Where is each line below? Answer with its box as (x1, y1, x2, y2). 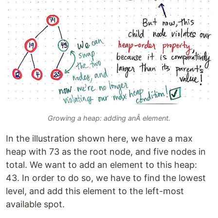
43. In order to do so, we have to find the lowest (6, 173, 206, 183)
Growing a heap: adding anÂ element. (48, 114, 170, 123)
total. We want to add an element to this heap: (6, 160, 197, 170)
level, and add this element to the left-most (6, 186, 184, 197)
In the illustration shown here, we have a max (6, 133, 193, 144)
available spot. (6, 199, 65, 210)
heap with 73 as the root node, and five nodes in (6, 146, 206, 157)
